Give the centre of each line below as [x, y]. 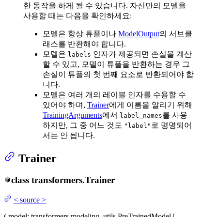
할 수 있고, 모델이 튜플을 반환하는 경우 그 [116, 64]
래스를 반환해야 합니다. [84, 44]
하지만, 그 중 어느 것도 [83, 125]
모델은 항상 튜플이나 [80, 34]
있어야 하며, [65, 105]
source [30, 200]
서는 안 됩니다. [69, 136]
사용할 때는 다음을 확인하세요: [77, 16]
